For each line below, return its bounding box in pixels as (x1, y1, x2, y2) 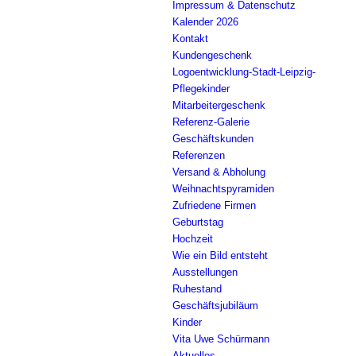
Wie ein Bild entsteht (172, 250, 268, 261)
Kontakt (172, 33, 208, 44)
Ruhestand (172, 283, 222, 295)
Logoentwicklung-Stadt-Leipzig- (172, 66, 315, 78)
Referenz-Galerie (172, 116, 250, 128)
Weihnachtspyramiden (172, 183, 274, 195)
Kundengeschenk (172, 49, 252, 61)
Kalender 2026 (172, 16, 238, 28)
